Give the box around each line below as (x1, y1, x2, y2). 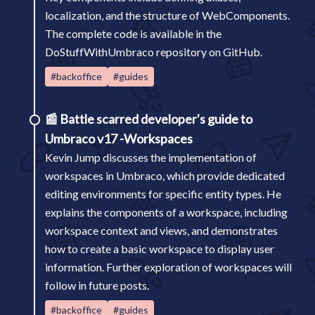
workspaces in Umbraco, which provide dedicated (45, 169, 285, 182)
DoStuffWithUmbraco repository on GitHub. (45, 45, 262, 58)
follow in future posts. (45, 278, 149, 292)
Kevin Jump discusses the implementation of (45, 150, 257, 164)
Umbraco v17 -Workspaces (45, 131, 193, 146)
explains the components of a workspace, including (45, 205, 288, 219)
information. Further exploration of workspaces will (45, 260, 292, 274)
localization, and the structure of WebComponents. (45, 8, 290, 22)
